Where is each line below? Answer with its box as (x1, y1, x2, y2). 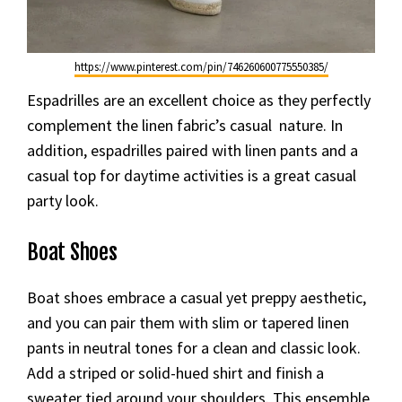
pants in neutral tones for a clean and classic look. (27, 337, 361, 358)
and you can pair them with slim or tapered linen (27, 312, 349, 333)
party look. (27, 190, 99, 211)
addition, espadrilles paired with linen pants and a (27, 140, 358, 161)
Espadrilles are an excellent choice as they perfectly (27, 90, 371, 110)
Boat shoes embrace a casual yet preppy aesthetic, (27, 287, 366, 308)
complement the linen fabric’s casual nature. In (27, 115, 343, 135)
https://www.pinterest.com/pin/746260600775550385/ (74, 59, 328, 74)
